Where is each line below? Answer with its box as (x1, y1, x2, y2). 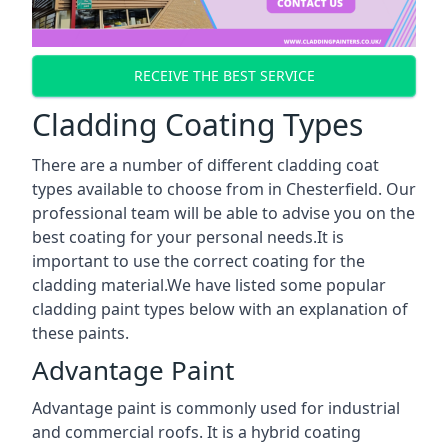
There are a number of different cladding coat (32, 153, 379, 176)
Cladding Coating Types (32, 103, 363, 145)
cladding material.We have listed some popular (32, 273, 386, 296)
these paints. (32, 321, 129, 344)
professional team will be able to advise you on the (32, 201, 415, 224)
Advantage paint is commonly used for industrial (32, 396, 400, 419)
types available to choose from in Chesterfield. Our (32, 177, 416, 200)
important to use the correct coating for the (32, 249, 365, 272)
